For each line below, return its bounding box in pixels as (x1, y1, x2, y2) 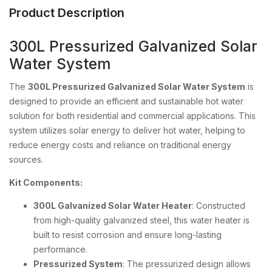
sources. (9, 154, 43, 165)
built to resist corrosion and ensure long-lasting (33, 229, 222, 240)
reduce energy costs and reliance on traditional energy (9, 140, 231, 150)
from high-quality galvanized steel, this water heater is (33, 215, 250, 225)
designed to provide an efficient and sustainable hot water (9, 96, 243, 106)
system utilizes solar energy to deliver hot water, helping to (9, 125, 245, 135)
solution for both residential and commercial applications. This (9, 110, 256, 121)
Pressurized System (33, 259, 123, 269)
